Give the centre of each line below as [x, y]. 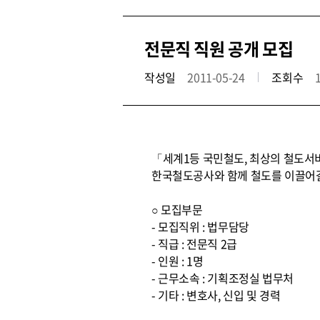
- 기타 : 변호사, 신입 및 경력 [216, 295]
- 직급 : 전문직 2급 [194, 244]
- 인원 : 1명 [177, 261]
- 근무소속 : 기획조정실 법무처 [222, 278]
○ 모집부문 [177, 209]
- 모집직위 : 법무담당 [200, 226]
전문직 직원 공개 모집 [219, 49]
